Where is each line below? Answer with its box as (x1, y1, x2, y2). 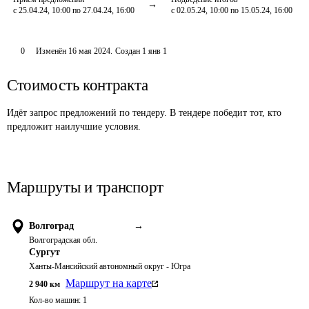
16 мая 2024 (68, 46, 110, 56)
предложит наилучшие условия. (7, 121, 141, 132)
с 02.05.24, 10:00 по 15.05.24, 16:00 (171, 6, 292, 15)
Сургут (29, 247, 60, 257)
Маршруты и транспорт (7, 179, 163, 196)
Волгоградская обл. (29, 235, 97, 245)
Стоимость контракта (7, 77, 148, 94)
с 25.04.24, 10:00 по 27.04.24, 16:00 (13, 6, 134, 15)
